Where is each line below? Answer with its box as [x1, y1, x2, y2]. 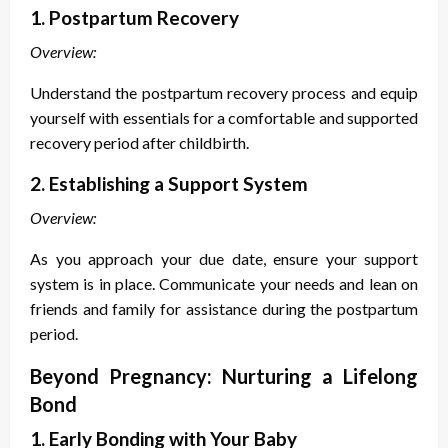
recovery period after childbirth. [30, 133, 249, 153]
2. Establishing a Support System [30, 172, 308, 196]
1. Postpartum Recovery [30, 6, 239, 30]
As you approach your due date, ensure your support [30, 249, 418, 269]
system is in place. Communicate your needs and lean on [30, 274, 418, 294]
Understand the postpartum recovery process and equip [30, 83, 418, 103]
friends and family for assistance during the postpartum [30, 299, 418, 319]
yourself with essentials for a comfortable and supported [30, 108, 418, 128]
